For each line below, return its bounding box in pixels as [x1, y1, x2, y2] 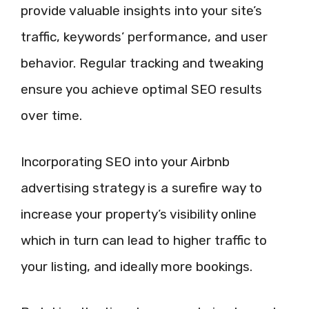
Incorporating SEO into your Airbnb [21, 153, 230, 170]
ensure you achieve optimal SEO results [21, 81, 262, 97]
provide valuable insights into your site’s [21, 3, 262, 19]
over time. [21, 108, 82, 123]
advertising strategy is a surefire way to [21, 179, 262, 196]
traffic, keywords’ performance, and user [21, 29, 268, 45]
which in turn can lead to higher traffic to [21, 232, 267, 248]
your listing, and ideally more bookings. [21, 258, 252, 275]
